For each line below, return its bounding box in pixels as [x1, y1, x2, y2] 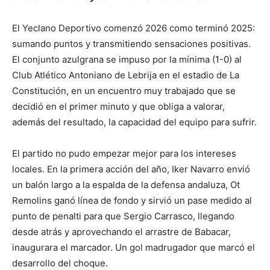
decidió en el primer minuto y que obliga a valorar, [12, 100, 225, 112]
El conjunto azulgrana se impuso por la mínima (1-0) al [12, 53, 242, 65]
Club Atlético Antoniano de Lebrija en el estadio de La [12, 69, 239, 81]
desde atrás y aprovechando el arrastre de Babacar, [12, 225, 231, 237]
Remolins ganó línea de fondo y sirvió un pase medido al [12, 194, 252, 206]
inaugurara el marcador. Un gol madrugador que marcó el [12, 241, 255, 253]
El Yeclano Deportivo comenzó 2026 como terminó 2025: [12, 22, 255, 34]
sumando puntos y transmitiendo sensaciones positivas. [12, 37, 251, 49]
